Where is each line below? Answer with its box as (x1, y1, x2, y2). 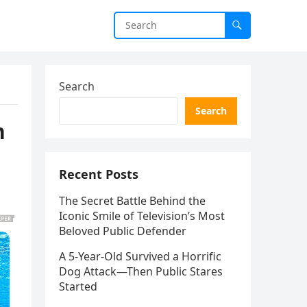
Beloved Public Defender (59, 223, 186, 238)
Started (59, 279, 97, 294)
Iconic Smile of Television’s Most (59, 208, 225, 223)
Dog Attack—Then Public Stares (59, 264, 223, 279)
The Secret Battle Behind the (59, 193, 206, 208)
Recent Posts (59, 166, 138, 182)
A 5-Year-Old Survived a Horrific (59, 249, 221, 264)
